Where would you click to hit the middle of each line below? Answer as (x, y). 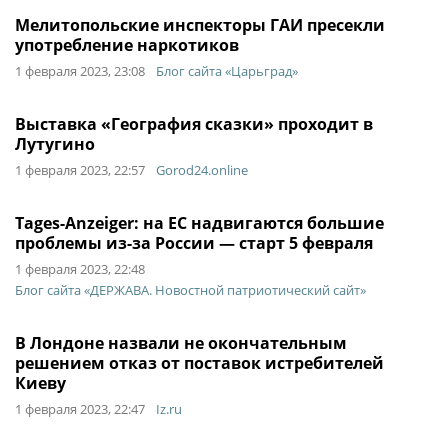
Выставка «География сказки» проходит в (194, 124)
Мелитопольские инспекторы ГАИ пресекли (200, 25)
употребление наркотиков (127, 45)
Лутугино (55, 144)
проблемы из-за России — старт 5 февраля (194, 243)
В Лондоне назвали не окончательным (181, 343)
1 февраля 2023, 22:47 (80, 409)
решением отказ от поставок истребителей (199, 363)
